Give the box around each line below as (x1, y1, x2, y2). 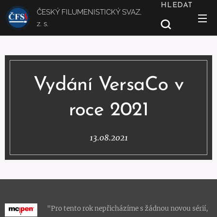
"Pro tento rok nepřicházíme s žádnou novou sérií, (46, 204, 208, 213)
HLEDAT (161, 1, 193, 9)
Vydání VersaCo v (33, 76, 184, 95)
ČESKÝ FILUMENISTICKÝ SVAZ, (37, 8, 142, 16)
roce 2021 (68, 101, 149, 120)
